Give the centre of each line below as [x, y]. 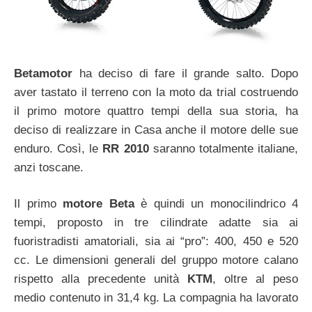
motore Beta [99, 204]
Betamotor [47, 73]
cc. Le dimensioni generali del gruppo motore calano [156, 260]
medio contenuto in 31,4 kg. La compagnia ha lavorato [156, 298]
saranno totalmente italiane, [224, 148]
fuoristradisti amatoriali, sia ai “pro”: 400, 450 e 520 [156, 242]
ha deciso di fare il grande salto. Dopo [188, 73]
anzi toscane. [49, 167]
